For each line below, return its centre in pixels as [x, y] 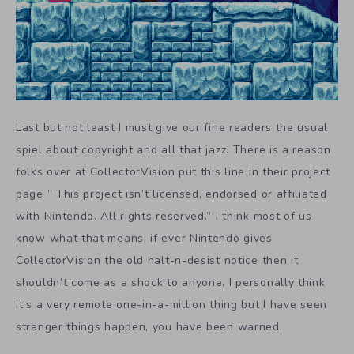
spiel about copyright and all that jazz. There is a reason [173, 149]
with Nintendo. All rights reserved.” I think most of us [164, 216]
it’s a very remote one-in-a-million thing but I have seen [171, 304]
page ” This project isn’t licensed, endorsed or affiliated [171, 194]
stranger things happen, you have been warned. [149, 326]
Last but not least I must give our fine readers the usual [172, 127]
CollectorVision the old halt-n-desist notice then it [157, 260]
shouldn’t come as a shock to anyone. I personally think [171, 282]
